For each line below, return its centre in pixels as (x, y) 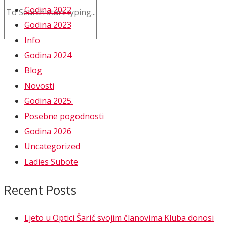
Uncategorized (52, 147)
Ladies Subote (51, 162)
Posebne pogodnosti (64, 116)
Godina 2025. (49, 101)
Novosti (39, 86)
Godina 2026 (48, 131)
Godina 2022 (48, 10)
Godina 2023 (48, 25)
